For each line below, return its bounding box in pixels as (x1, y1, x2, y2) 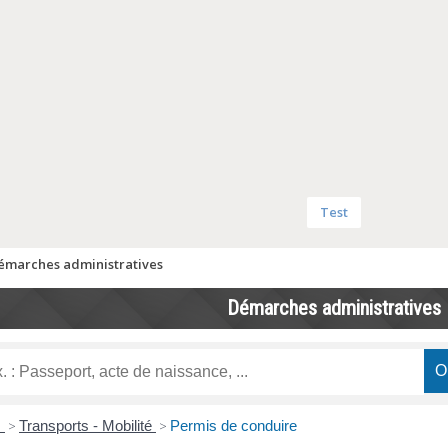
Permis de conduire (170, 417, 297, 435)
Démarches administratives (227, 296, 441, 321)
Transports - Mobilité (19, 417, 156, 435)
